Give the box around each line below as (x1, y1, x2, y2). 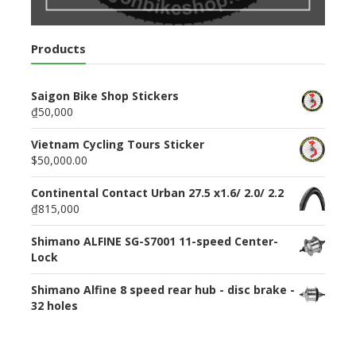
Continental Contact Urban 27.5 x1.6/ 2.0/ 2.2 (30, 184, 284, 200)
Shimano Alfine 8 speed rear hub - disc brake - (30, 281, 295, 297)
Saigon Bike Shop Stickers (30, 87, 179, 103)
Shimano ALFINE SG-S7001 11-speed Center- (30, 233, 278, 249)
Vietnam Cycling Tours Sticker (30, 136, 204, 152)
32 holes (30, 297, 78, 313)
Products (30, 40, 86, 56)
